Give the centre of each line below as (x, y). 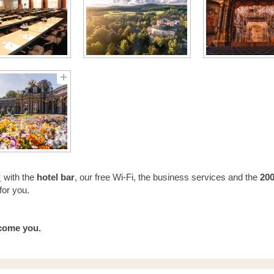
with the (19, 177)
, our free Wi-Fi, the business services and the (167, 177)
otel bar (58, 177)
